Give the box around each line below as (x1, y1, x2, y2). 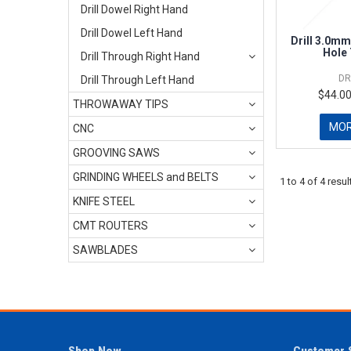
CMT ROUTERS (73, 219, 148, 232)
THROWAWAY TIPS (73, 97, 168, 110)
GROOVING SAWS (73, 146, 160, 159)
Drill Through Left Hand (81, 73, 194, 86)
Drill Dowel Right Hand (81, 2, 188, 16)
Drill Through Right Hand (81, 49, 200, 63)
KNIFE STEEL (73, 194, 135, 208)
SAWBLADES (73, 243, 138, 256)
